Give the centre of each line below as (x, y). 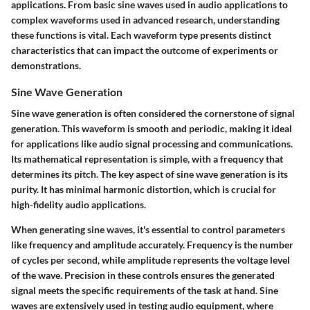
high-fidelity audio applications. (79, 205)
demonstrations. (46, 65)
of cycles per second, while (69, 260)
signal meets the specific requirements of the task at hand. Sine (145, 291)
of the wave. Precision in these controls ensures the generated (143, 275)
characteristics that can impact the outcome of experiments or (145, 50)
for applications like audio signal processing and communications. (152, 144)
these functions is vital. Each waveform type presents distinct (141, 35)
